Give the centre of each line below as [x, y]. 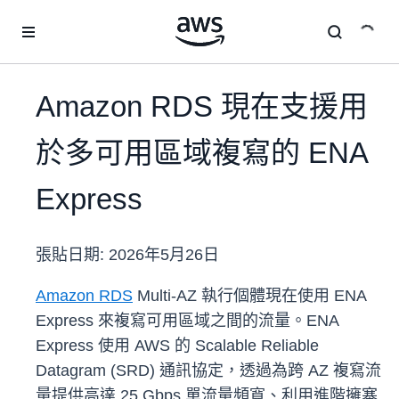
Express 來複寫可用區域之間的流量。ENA [187, 321]
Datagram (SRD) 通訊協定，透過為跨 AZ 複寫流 [208, 371]
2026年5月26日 [164, 255]
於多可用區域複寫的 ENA [201, 153]
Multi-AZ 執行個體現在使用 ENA [249, 296]
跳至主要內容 [45, 18]
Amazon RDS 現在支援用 [202, 107]
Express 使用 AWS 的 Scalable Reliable [177, 346]
